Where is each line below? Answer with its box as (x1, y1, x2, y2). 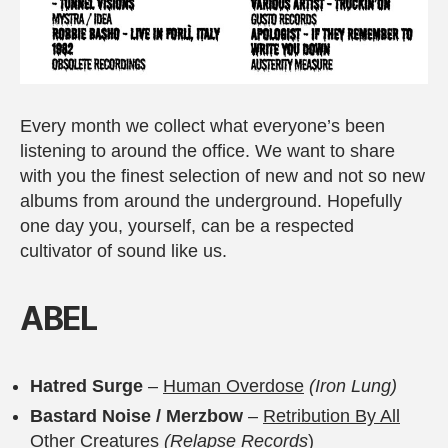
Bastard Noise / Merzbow (30, 406, 243, 427)
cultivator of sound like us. (20, 241, 227, 262)
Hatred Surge (30, 376, 148, 397)
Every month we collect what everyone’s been (20, 116, 385, 137)
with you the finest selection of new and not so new (20, 166, 425, 187)
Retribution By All (263, 406, 400, 427)
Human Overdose (163, 376, 304, 397)
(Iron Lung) (309, 376, 397, 397)
